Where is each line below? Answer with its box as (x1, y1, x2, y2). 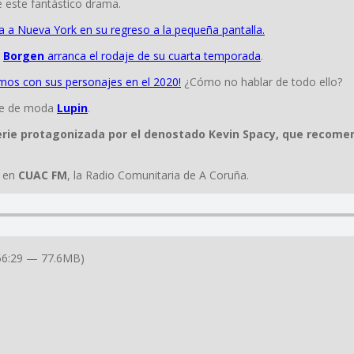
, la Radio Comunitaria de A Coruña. (67, 167, 249, 183)
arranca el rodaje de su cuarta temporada (47, 47, 261, 63)
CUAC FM (15, 167, 67, 183)
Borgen (3, 47, 47, 63)
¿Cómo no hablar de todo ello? (181, 73, 342, 89)
